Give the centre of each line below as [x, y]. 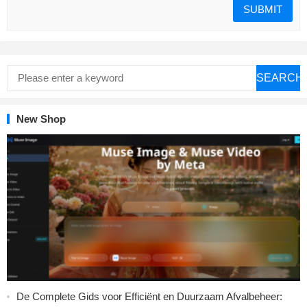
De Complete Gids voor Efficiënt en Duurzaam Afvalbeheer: [149, 296]
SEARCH [280, 77]
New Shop [41, 119]
